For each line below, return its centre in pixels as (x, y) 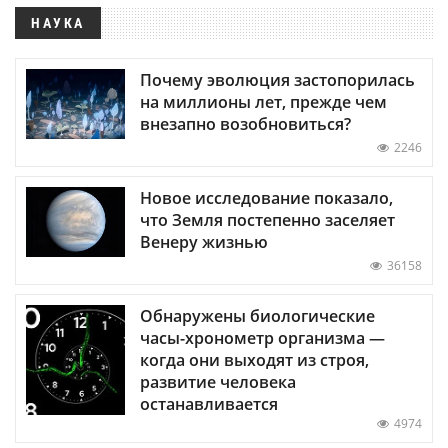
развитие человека (218, 381)
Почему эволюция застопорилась (277, 79)
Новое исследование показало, (266, 197)
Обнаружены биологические (257, 315)
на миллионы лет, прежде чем (263, 101)
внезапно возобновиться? (245, 123)
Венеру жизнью (204, 241)
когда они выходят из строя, (254, 359)
